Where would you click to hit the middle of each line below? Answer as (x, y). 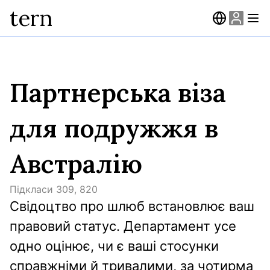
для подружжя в (114, 128)
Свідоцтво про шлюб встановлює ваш (132, 206)
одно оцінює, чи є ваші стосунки (114, 246)
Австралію (76, 164)
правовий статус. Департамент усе (123, 226)
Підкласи (31, 189)
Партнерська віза (118, 93)
